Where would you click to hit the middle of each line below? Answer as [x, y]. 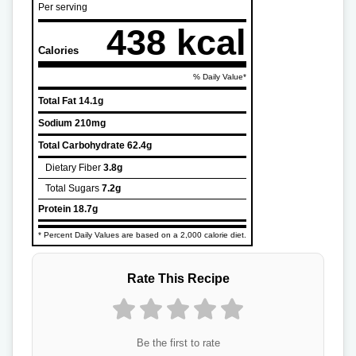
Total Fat [57, 101]
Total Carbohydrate [81, 145]
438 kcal [176, 42]
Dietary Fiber [73, 167]
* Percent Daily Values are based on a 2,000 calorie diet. [142, 234]
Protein [54, 209]
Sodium [55, 123]
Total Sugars [72, 188]
